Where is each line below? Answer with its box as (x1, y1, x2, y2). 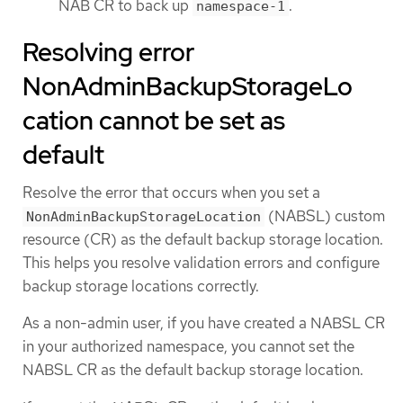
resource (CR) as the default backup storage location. (22, 229, 383, 250)
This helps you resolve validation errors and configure (22, 253, 380, 273)
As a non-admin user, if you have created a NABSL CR (22, 313, 385, 334)
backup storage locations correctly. (22, 276, 259, 297)
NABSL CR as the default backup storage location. (22, 360, 363, 381)
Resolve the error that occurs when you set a (22, 183, 320, 203)
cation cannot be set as (22, 103, 285, 139)
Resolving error (22, 35, 194, 70)
